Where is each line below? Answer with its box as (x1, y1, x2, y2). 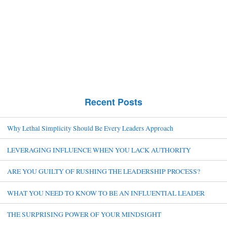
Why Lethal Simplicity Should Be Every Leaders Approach (7, 123, 173, 133)
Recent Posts (85, 95, 142, 108)
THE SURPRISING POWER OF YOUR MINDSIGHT (7, 209, 161, 219)
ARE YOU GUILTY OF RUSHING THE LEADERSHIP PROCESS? (7, 166, 200, 176)
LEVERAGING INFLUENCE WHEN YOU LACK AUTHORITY (7, 144, 191, 155)
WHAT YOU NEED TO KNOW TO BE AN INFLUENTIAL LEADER (7, 187, 205, 198)
